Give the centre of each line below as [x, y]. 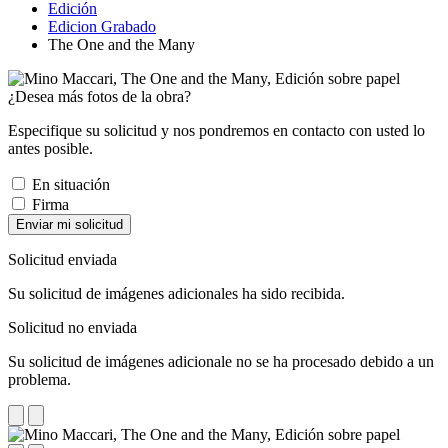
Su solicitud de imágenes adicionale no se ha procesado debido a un [221, 361]
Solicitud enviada [62, 259]
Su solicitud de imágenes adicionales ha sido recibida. [176, 293]
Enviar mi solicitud [69, 224]
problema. [39, 379]
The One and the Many [121, 44]
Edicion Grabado [102, 26]
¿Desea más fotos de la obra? [99, 96]
